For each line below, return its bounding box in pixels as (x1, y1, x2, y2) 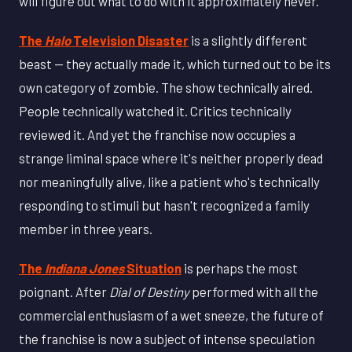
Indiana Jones (45, 259, 124, 276)
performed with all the (189, 283, 318, 299)
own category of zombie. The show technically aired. (19, 79, 313, 95)
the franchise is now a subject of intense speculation (19, 330, 315, 346)
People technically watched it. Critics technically (19, 102, 291, 119)
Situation (124, 259, 181, 276)
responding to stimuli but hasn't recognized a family (19, 196, 310, 213)
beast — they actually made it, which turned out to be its (19, 55, 331, 71)
